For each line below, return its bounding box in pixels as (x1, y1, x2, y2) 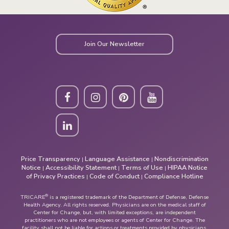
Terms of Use (121, 163, 163, 172)
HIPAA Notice (168, 163, 208, 172)
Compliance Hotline (144, 171, 203, 180)
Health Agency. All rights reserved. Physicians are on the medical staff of (23, 200, 206, 209)
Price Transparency (20, 154, 80, 163)
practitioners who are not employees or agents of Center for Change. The (24, 216, 205, 224)
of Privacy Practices (26, 171, 85, 180)
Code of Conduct (89, 171, 140, 180)
